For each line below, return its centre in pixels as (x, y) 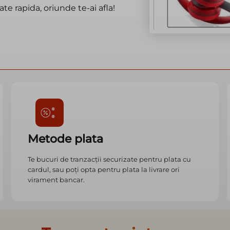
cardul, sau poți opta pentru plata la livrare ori (104, 170)
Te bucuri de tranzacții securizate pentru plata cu (110, 159)
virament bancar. (56, 180)
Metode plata (66, 139)
